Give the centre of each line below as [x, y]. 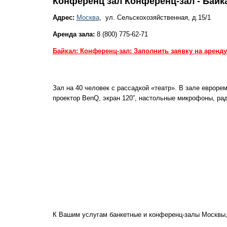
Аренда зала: [73, 34]
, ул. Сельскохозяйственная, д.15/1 [155, 17]
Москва [88, 17]
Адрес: [63, 17]
